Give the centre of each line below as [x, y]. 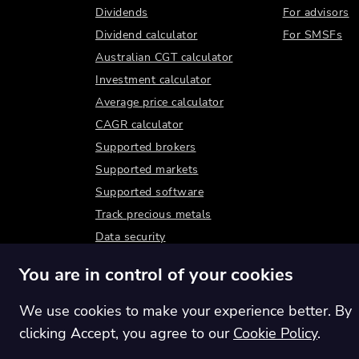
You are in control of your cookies [156, 275]
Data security [131, 236]
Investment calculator [153, 79]
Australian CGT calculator [164, 57]
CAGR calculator [139, 124]
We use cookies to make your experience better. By [186, 311]
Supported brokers [146, 147]
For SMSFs [313, 34]
